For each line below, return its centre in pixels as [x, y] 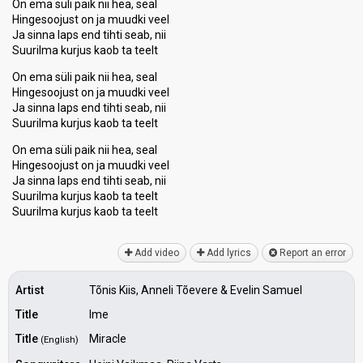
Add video [156, 253]
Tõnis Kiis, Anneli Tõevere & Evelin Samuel [196, 290]
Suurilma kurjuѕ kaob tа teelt [85, 211]
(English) [60, 340]
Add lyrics [228, 253]
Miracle [108, 339]
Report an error [312, 253]
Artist [30, 290]
